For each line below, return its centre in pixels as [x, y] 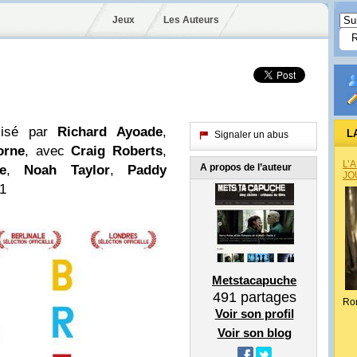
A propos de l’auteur [246, 167]
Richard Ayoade [110, 132]
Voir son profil [254, 314]
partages [266, 297]
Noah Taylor [67, 170]
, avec [48, 151]
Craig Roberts [117, 151]
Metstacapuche [254, 280]
